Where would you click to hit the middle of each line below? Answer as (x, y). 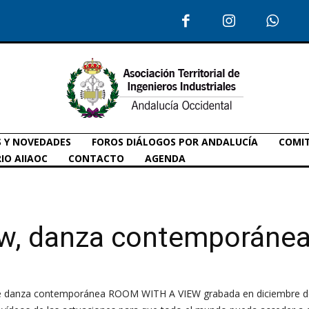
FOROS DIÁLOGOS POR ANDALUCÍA (175, 141)
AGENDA (165, 158)
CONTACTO (96, 158)
